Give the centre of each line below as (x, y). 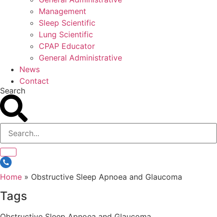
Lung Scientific (66, 34)
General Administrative (80, 57)
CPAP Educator (67, 46)
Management (62, 11)
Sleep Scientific (67, 23)
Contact (34, 81)
